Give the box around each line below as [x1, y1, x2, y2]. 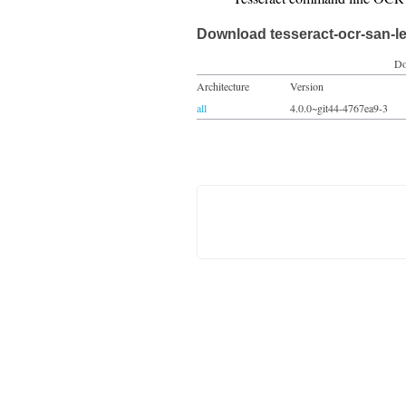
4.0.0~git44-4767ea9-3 [290, 101, 388, 115]
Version [290, 79, 324, 93]
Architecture [197, 79, 249, 93]
